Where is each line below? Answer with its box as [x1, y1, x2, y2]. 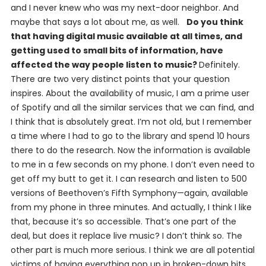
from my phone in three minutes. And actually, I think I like [10, 201, 252, 214]
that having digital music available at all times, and [10, 30, 242, 43]
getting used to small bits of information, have [10, 45, 223, 57]
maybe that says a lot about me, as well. [10, 16, 186, 28]
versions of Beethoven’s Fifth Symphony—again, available [10, 187, 248, 199]
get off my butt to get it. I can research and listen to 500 [10, 173, 247, 185]
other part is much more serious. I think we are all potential [10, 244, 255, 256]
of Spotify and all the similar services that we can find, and [10, 102, 254, 114]
